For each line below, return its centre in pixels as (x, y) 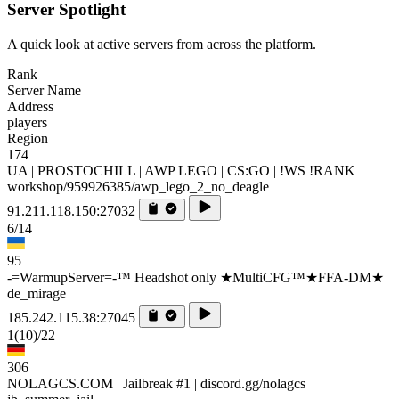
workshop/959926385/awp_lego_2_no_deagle (138, 187)
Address (30, 107)
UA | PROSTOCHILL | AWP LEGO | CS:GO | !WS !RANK (181, 171)
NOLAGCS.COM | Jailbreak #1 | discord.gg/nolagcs (156, 384)
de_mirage (37, 294)
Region (28, 139)
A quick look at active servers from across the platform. (162, 45)
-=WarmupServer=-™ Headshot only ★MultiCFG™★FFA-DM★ (195, 278)
